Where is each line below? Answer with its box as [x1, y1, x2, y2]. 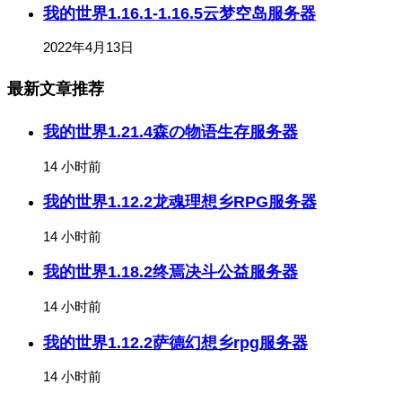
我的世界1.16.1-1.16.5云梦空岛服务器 [43, 4, 316, 22]
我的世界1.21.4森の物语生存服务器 [43, 123, 298, 142]
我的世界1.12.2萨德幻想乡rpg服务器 [43, 333, 308, 352]
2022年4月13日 [43, 39, 134, 56]
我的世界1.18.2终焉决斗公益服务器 [43, 263, 298, 282]
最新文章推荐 [7, 80, 104, 99]
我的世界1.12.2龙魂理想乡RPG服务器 [43, 193, 317, 212]
